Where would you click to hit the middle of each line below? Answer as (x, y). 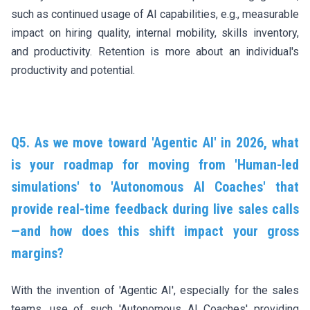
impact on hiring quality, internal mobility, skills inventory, (155, 33)
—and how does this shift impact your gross (155, 231)
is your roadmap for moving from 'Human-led (155, 164)
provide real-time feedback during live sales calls (155, 209)
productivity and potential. (73, 70)
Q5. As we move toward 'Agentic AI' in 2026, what (155, 142)
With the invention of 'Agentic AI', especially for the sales (155, 290)
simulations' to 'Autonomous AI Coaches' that (155, 186)
